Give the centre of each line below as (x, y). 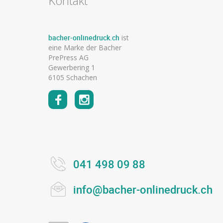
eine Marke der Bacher (85, 48)
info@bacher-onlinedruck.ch (143, 190)
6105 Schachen (73, 78)
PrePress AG (68, 58)
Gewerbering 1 (72, 68)
